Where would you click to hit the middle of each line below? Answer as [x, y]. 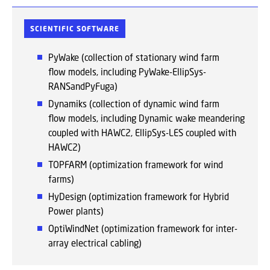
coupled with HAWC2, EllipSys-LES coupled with [142, 133]
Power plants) [77, 211]
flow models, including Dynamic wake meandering [146, 118]
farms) [61, 179]
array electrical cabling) [95, 243]
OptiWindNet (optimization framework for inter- [143, 228]
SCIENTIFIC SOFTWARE [75, 29]
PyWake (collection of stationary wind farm [134, 57]
